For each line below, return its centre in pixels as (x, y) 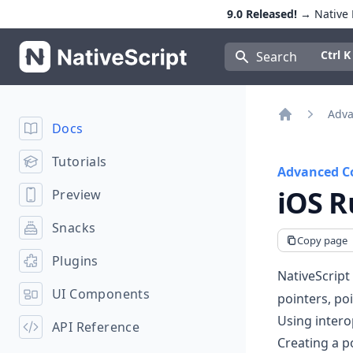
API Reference (96, 327)
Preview (77, 195)
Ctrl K (335, 55)
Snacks (74, 228)
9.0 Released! (262, 14)
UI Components (101, 294)
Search (276, 57)
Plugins (75, 261)
